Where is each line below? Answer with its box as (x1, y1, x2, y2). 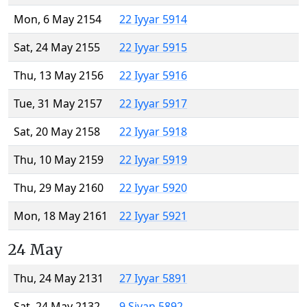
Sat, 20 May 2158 (14, 124, 100, 140)
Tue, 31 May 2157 (14, 96, 102, 112)
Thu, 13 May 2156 (14, 68, 103, 84)
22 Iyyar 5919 (119, 152, 187, 168)
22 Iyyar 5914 (119, 12, 187, 27)
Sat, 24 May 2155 (14, 40, 100, 56)
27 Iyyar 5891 (119, 271, 187, 286)
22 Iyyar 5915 (119, 40, 187, 56)
